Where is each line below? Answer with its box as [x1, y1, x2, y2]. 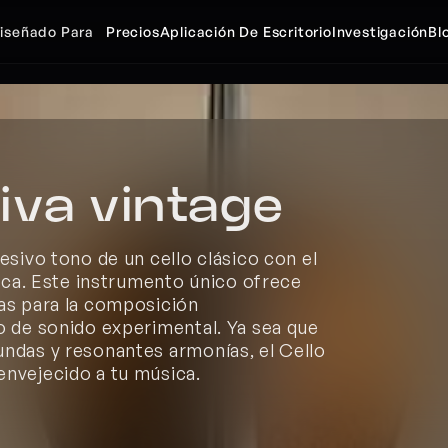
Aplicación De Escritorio [159, 23, 332, 40]
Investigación [331, 23, 429, 40]
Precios [105, 23, 160, 40]
